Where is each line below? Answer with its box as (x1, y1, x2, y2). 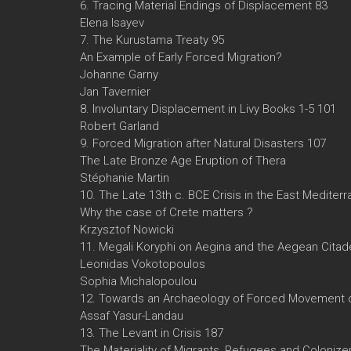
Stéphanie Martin (80, 170, 169, 185)
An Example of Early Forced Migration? (80, 49, 282, 64)
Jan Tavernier (80, 84, 150, 99)
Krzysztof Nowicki (80, 222, 174, 237)
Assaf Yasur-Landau (80, 308, 183, 323)
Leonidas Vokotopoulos (80, 256, 205, 271)
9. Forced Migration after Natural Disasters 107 (80, 136, 326, 150)
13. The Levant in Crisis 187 (80, 325, 223, 340)
